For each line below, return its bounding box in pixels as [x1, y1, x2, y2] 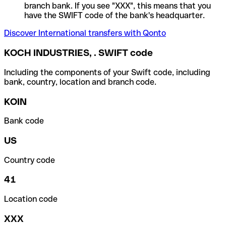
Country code [4, 155, 55, 165]
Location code [4, 194, 58, 204]
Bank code [4, 116, 44, 126]
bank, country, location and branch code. [4, 77, 156, 87]
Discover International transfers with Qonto [4, 28, 166, 38]
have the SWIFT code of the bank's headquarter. [24, 11, 205, 21]
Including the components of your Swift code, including [4, 67, 210, 77]
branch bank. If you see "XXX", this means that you [24, 1, 211, 11]
